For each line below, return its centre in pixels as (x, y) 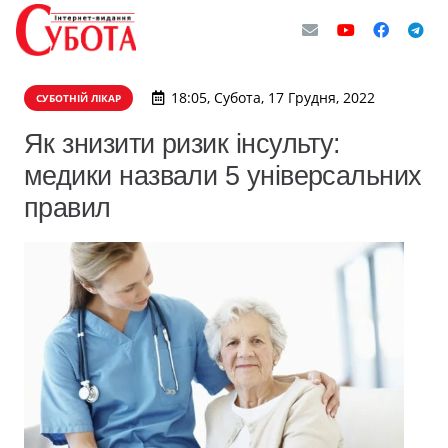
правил (67, 207)
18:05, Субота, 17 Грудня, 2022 (272, 97)
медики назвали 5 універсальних (223, 175)
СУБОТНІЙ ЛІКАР (78, 98)
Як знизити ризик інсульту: (182, 143)
